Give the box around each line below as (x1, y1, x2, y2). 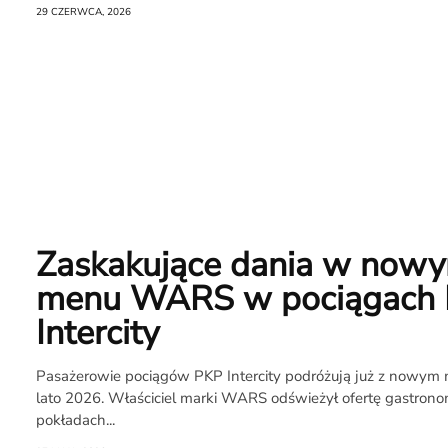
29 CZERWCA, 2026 (36, 5, 132, 19)
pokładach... (36, 410, 116, 430)
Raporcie (254, 318, 391, 364)
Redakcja (264, 370, 405, 416)
